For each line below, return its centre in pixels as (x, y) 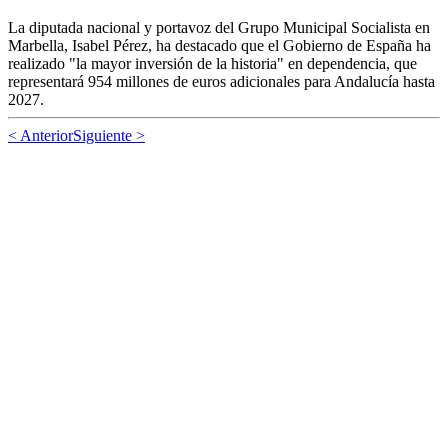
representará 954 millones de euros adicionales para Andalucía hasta (221, 81)
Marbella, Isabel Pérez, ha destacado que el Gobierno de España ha (219, 45)
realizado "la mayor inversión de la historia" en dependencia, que (212, 63)
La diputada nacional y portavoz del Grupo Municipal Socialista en (219, 27)
